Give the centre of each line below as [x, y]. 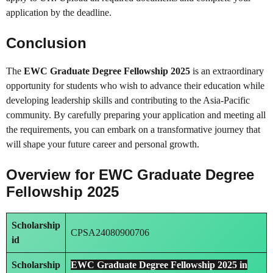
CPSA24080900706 [110, 233]
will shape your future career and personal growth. [103, 144]
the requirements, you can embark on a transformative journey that [133, 130]
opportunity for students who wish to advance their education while [135, 86]
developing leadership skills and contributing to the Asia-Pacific [128, 101]
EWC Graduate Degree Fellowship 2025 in [159, 265]
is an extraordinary [227, 71]
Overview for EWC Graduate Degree [130, 175]
